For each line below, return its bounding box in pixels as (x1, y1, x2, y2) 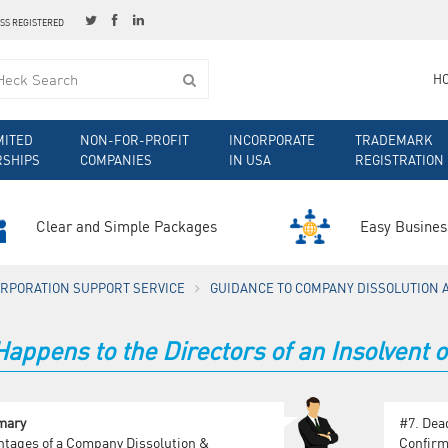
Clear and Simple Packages (35, 215, 217, 236)
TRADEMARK (355, 131, 432, 148)
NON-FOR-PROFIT (80, 131, 189, 148)
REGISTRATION (355, 151, 444, 168)
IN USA (229, 151, 271, 168)
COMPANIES (80, 151, 152, 168)
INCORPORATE (229, 131, 315, 148)
